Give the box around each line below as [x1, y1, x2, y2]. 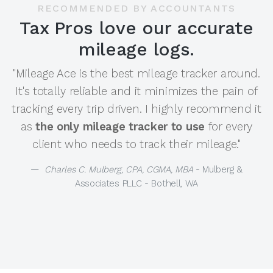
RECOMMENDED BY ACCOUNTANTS [37, 2, 236, 14]
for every [204, 119, 252, 133]
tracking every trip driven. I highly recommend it [12, 102, 261, 115]
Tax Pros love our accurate [19, 16, 253, 38]
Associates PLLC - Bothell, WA [74, 177, 199, 189]
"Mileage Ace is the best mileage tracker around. [13, 66, 260, 80]
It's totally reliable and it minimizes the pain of [15, 84, 258, 97]
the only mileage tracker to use [35, 119, 205, 133]
